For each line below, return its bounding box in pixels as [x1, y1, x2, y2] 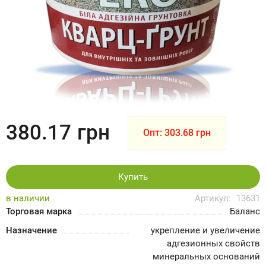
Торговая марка [6, 206, 72, 217]
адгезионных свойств [167, 238, 260, 249]
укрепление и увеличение [151, 225, 260, 236]
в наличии [6, 193, 50, 204]
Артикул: [195, 193, 233, 204]
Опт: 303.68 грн [143, 127, 211, 138]
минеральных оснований [153, 251, 260, 262]
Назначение [6, 225, 57, 236]
